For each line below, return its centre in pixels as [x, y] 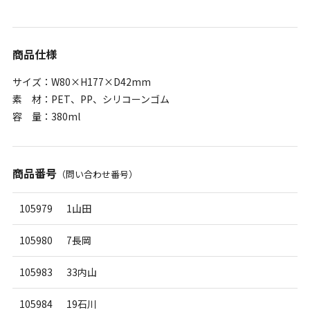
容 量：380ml [46, 116]
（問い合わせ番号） [97, 174]
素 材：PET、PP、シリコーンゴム [91, 99]
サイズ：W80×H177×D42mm [81, 81]
